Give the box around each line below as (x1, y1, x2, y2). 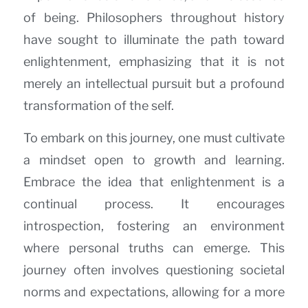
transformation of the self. (23, 98, 174, 113)
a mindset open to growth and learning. (23, 152, 285, 167)
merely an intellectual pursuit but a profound (23, 76, 285, 91)
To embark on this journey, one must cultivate (23, 130, 285, 145)
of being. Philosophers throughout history (23, 10, 285, 25)
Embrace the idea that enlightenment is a (23, 174, 285, 189)
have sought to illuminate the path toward (23, 32, 285, 47)
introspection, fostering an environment (23, 218, 285, 233)
